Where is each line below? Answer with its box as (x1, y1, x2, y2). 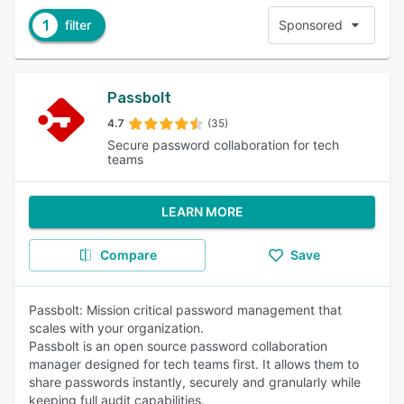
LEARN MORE (161, 204, 243, 219)
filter (65, 17, 91, 32)
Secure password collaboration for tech (107, 137, 340, 152)
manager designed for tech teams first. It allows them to (29, 356, 359, 372)
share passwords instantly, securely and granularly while (29, 374, 361, 390)
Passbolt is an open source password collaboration (29, 338, 327, 353)
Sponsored (279, 17, 343, 32)
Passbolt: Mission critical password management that (29, 302, 342, 317)
